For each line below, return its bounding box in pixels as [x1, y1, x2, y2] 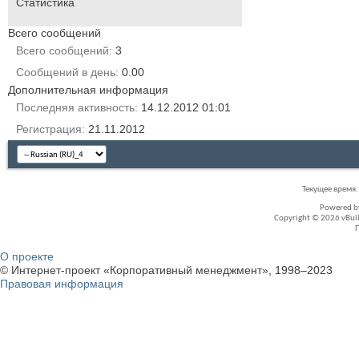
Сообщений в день [16, 65, 115, 79]
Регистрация [16, 122, 82, 135]
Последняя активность [16, 100, 135, 114]
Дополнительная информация [8, 83, 168, 96]
